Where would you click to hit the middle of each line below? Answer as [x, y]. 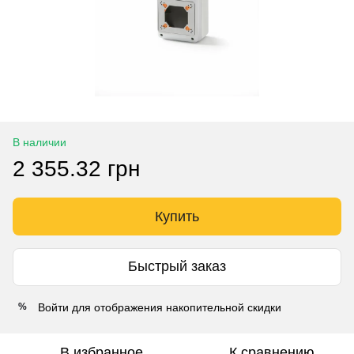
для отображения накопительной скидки [175, 307]
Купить [177, 216]
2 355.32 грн [76, 168]
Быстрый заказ [177, 267]
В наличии [40, 142]
